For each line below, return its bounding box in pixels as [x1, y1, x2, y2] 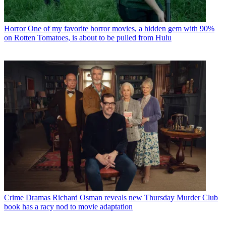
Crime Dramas [4, 193, 50, 202]
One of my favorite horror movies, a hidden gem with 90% [28, 24, 214, 33]
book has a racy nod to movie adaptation [4, 202, 133, 211]
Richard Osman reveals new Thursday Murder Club [52, 193, 218, 202]
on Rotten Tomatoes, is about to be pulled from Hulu [4, 33, 172, 42]
